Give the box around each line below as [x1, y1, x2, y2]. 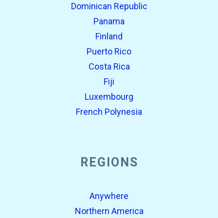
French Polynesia [76, 106, 142, 117]
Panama [93, 16, 125, 26]
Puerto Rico [87, 46, 131, 56]
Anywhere [90, 190, 128, 201]
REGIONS [80, 155, 138, 169]
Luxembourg [85, 91, 133, 102]
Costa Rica [88, 61, 130, 72]
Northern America [74, 205, 144, 216]
